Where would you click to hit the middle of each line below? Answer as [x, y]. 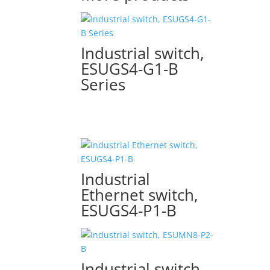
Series [103, 84]
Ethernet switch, [140, 195]
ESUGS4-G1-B [130, 69]
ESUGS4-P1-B [129, 210]
